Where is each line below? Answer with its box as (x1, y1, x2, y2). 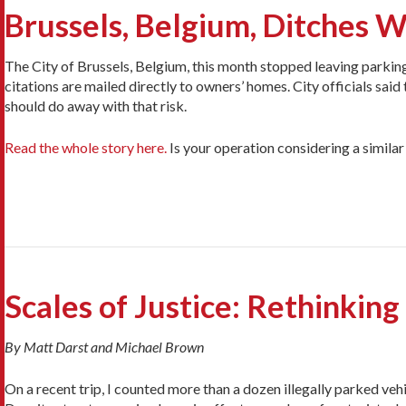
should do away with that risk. (5, 96, 187, 114)
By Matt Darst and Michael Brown (5, 338, 204, 356)
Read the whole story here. (5, 138, 167, 156)
